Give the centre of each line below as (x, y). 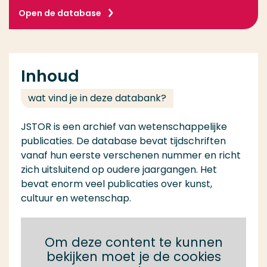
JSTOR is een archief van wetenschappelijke (124, 127)
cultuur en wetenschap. (76, 198)
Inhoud (50, 76)
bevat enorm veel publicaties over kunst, (117, 184)
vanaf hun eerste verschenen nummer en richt (131, 155)
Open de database (60, 13)
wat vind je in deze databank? (97, 98)
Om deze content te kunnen (133, 242)
